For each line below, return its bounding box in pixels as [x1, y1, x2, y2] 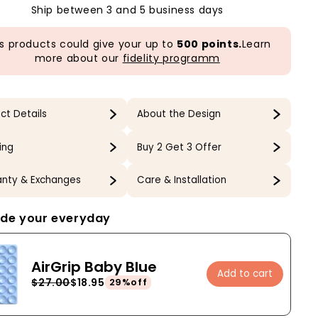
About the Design [136, 107, 221, 121]
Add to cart [217, 267, 273, 281]
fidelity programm [122, 50, 220, 65]
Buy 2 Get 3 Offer [136, 140, 221, 154]
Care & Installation [136, 173, 226, 187]
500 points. [177, 36, 242, 51]
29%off [109, 275, 148, 290]
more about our [34, 50, 123, 65]
